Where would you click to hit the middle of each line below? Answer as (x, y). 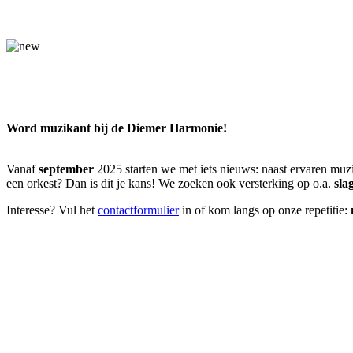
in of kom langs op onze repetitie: (265, 210)
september (66, 169)
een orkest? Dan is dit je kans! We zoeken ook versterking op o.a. (170, 184)
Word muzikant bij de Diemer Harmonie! (117, 128)
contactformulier (138, 210)
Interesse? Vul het (52, 210)
